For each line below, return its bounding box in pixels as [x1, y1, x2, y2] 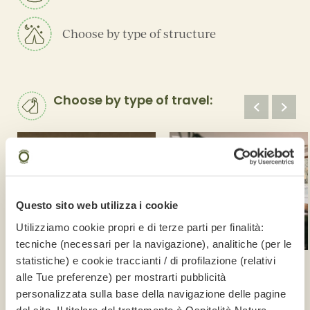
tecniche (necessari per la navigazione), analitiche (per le [16, 237, 292, 250]
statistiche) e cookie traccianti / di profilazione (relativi [16, 254, 275, 266]
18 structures [170, 280, 239, 296]
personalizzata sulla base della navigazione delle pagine [16, 287, 286, 300]
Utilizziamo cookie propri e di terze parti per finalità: [16, 221, 264, 233]
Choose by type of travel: [53, 91, 212, 109]
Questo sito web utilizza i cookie [16, 199, 179, 211]
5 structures [17, 280, 84, 296]
